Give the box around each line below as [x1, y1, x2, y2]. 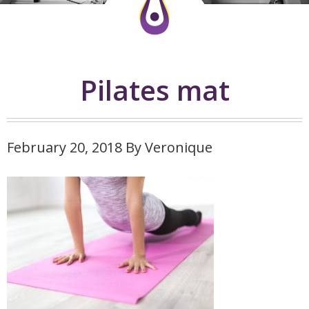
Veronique [145, 137, 212, 157]
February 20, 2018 [7, 137, 122, 157]
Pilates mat [79, 70, 230, 109]
